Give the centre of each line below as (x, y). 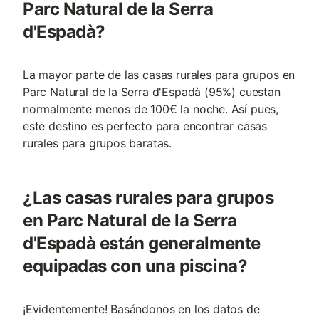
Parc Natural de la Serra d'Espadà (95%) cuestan (152, 92)
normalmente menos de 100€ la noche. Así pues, (151, 109)
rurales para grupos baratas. (98, 143)
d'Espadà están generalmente (142, 243)
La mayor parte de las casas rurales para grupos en (159, 75)
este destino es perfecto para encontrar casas (145, 126)
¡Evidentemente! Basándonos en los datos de (141, 309)
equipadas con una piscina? (135, 266)
